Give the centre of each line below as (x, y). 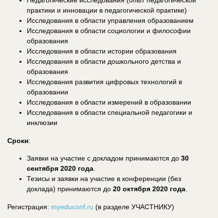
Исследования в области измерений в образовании (109, 102)
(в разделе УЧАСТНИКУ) (134, 207)
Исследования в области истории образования (102, 51)
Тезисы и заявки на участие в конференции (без (104, 178)
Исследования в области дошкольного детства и (104, 61)
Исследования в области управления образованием (110, 20)
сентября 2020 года (60, 168)
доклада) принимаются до (70, 189)
